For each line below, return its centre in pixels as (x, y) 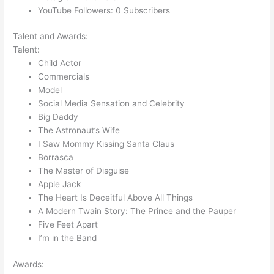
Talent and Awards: (51, 36)
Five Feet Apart (68, 225)
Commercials (64, 77)
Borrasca (56, 157)
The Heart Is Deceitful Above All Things (116, 198)
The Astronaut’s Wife (79, 131)
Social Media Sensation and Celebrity (112, 104)
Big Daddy (58, 117)
